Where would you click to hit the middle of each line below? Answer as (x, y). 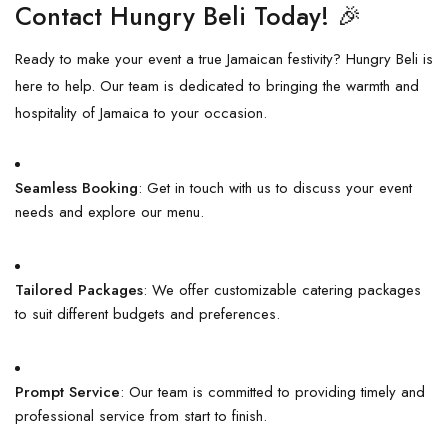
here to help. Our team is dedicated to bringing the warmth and (217, 85)
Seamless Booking (76, 187)
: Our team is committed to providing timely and (272, 391)
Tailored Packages (79, 289)
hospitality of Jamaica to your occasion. (141, 112)
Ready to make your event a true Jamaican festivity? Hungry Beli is (224, 58)
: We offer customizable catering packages (282, 289)
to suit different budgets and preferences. (147, 313)
